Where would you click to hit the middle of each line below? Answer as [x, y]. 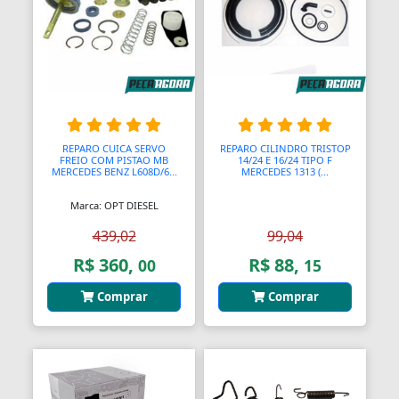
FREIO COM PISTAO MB [114, 159]
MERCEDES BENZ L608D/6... [114, 171]
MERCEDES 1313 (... [285, 171]
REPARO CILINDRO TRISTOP [285, 148]
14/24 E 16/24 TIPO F [285, 159]
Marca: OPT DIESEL [114, 205]
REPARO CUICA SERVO [114, 148]
